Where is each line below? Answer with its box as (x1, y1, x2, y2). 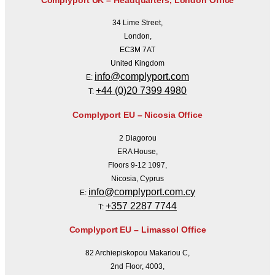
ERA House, (117, 147, 158, 156)
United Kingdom (110, 59, 165, 68)
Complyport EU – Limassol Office (69, 225, 206, 235)
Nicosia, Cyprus (111, 174, 164, 183)
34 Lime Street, (112, 18, 163, 28)
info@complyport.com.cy (88, 186, 195, 197)
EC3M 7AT (120, 45, 155, 55)
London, (123, 32, 152, 41)
